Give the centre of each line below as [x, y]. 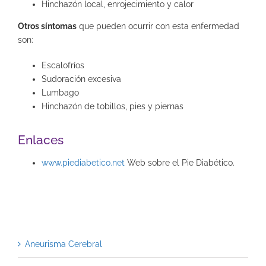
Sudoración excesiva [81, 79]
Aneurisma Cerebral [64, 244]
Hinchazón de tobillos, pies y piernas [113, 106]
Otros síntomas [47, 26]
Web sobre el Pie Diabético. [180, 163]
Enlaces [41, 140]
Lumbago [60, 92]
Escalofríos [63, 65]
